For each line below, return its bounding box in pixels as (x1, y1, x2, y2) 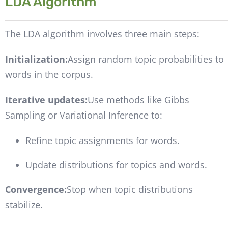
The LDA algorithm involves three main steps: (5, 27, 199, 40)
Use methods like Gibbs (87, 94, 189, 106)
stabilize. (5, 198, 43, 211)
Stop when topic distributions (66, 183, 193, 196)
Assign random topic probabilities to (67, 53, 224, 66)
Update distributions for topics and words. (25, 159, 207, 172)
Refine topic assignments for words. (25, 134, 180, 147)
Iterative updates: (5, 94, 88, 106)
